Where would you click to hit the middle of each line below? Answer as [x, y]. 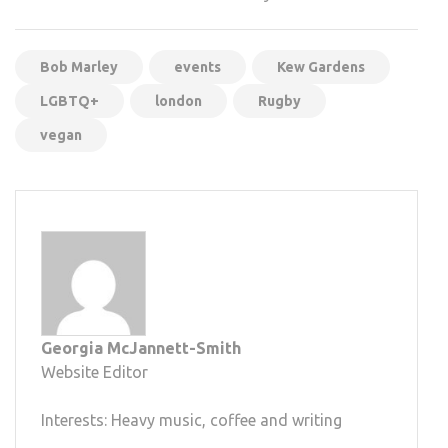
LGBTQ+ [69, 100]
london [178, 100]
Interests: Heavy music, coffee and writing [191, 419]
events [197, 66]
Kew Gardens [321, 66]
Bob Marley [79, 66]
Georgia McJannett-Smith [141, 347]
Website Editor [94, 371]
